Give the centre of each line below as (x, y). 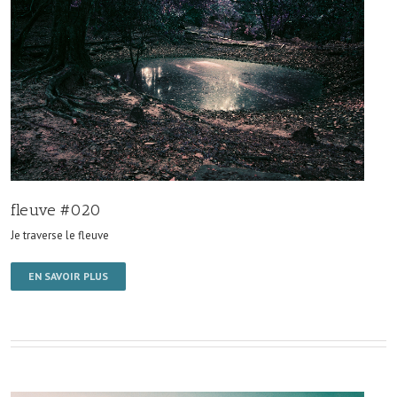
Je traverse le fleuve (60, 235)
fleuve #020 (56, 210)
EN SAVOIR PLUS (68, 276)
